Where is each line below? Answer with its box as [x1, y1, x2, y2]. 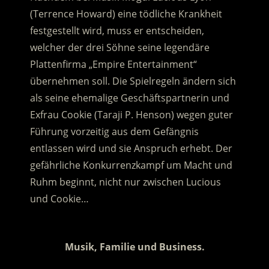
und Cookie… [29, 192, 89, 206]
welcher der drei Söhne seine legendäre [29, 41, 210, 55]
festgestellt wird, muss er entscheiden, [29, 24, 204, 38]
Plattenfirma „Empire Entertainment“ [29, 58, 197, 71]
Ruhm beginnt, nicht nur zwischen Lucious [29, 175, 221, 189]
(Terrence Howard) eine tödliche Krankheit [29, 7, 222, 21]
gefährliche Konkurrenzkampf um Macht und [29, 159, 232, 172]
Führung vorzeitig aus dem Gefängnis [29, 125, 199, 139]
